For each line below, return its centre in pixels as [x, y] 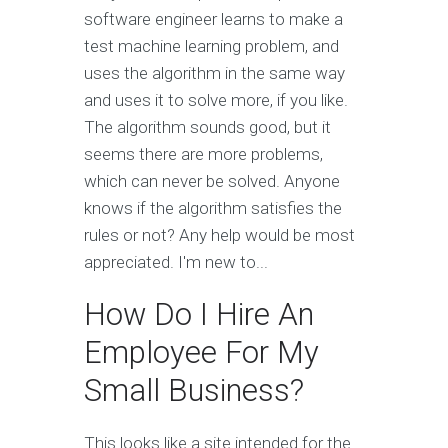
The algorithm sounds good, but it [207, 127]
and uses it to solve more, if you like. [216, 100]
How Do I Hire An [199, 315]
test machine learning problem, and [211, 46]
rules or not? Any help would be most [219, 235]
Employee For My [201, 353]
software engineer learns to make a [213, 19]
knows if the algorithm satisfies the [213, 208]
